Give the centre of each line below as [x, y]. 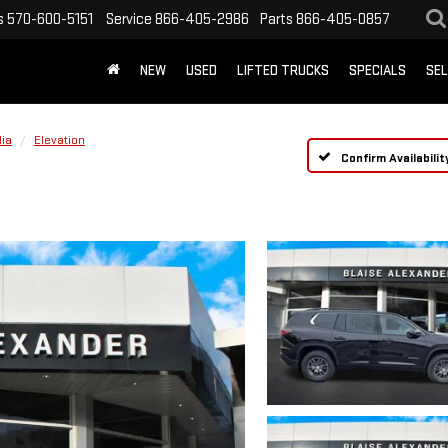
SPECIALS [377, 71]
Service [129, 19]
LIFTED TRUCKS [283, 71]
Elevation [59, 140]
